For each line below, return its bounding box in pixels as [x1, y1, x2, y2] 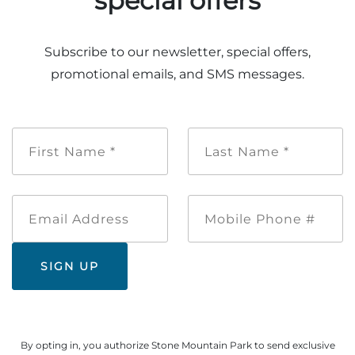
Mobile [264, 195, 302, 209]
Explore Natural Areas [29, 13, 185, 32]
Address [89, 212, 134, 226]
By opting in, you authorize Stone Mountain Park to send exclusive [20, 339, 335, 351]
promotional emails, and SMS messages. [51, 67, 304, 82]
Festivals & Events [29, 227, 157, 246]
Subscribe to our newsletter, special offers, [44, 44, 311, 59]
